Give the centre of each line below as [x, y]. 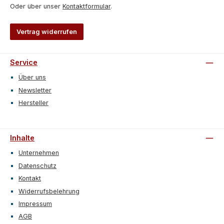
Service [24, 62]
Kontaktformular [86, 6]
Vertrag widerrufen [47, 32]
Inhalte [22, 138]
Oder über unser [36, 6]
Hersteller [33, 103]
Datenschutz [37, 165]
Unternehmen [39, 153]
